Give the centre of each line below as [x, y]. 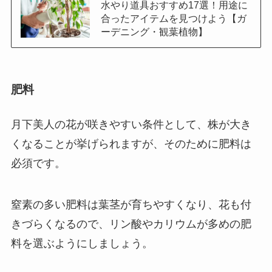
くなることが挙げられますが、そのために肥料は [131, 144]
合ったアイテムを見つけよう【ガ [173, 18]
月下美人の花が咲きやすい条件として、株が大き [131, 125]
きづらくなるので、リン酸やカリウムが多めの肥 [131, 224]
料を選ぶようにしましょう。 [82, 244]
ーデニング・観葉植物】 [154, 31]
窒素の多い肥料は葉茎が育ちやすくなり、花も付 [131, 205]
